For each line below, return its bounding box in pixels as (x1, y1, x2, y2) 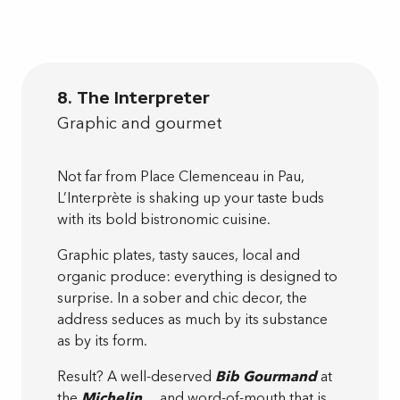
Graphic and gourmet (57, 112, 222, 135)
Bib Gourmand (215, 366, 317, 387)
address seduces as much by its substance (57, 309, 328, 329)
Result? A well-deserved (57, 366, 215, 387)
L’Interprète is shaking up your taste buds (57, 187, 324, 208)
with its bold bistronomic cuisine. (57, 209, 271, 229)
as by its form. (57, 330, 147, 351)
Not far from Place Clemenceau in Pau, (57, 166, 304, 187)
